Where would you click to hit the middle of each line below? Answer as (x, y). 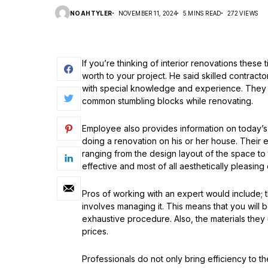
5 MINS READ (202, 13)
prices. (95, 231)
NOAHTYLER (91, 13)
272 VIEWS (243, 13)
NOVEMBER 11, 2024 (148, 13)
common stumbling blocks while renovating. (167, 101)
